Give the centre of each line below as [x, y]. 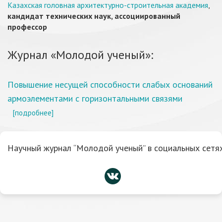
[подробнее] [33, 112]
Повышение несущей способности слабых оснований [110, 84]
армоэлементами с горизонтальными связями [95, 98]
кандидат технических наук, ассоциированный [94, 16]
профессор [27, 27]
